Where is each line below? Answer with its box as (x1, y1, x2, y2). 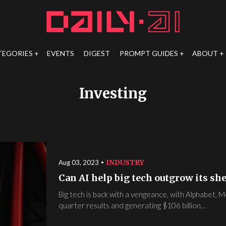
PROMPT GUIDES (119, 49, 178, 58)
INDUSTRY (106, 158, 144, 167)
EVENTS (46, 49, 74, 58)
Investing (79, 84, 147, 102)
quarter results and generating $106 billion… (59, 201, 206, 210)
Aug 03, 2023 (59, 158, 99, 166)
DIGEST (83, 49, 110, 58)
